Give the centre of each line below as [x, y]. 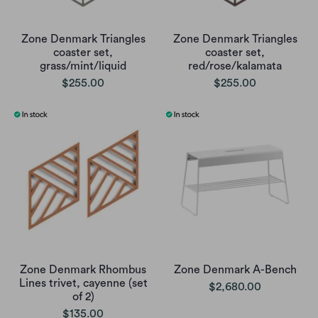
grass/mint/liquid [83, 66]
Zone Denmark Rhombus [83, 270]
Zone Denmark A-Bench [235, 270]
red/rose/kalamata [235, 66]
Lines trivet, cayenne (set [83, 284]
